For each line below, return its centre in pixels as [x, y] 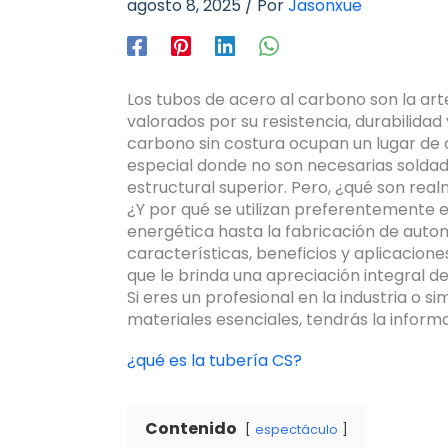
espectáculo [296, 430]
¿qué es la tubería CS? [214, 361]
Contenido [191, 429]
